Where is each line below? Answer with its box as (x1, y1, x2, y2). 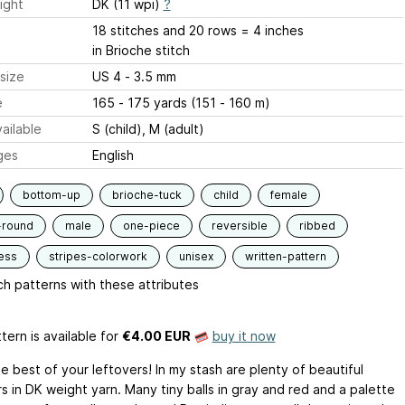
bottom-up (22, 188, 80, 202)
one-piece (122, 219, 180, 232)
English (91, 147, 134, 163)
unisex (178, 250, 213, 263)
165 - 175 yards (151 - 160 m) (91, 95, 270, 110)
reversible (211, 219, 268, 232)
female (269, 188, 307, 202)
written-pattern (244, 250, 326, 263)
